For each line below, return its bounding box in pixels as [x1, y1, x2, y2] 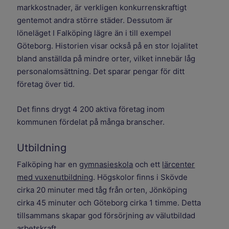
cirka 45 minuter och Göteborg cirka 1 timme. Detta [17, 198, 201, 208]
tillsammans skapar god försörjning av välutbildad [17, 211, 196, 221]
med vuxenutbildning [17, 172, 94, 182]
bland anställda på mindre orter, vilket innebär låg [17, 54, 196, 64]
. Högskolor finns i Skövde [93, 172, 188, 182]
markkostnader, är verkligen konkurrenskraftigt [17, 3, 187, 13]
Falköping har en [17, 159, 80, 170]
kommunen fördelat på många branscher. [17, 117, 165, 127]
